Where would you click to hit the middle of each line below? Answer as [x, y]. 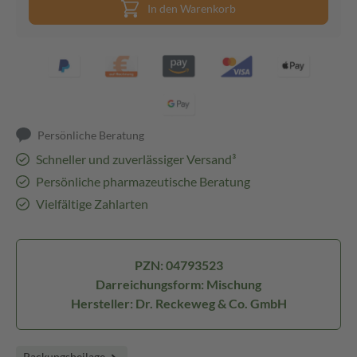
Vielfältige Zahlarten [92, 204]
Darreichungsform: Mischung [178, 284]
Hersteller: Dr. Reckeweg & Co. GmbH [178, 303]
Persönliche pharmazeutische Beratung [143, 181]
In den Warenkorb [192, 8]
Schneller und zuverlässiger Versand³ [135, 159]
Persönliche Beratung [91, 135]
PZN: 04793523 [178, 265]
